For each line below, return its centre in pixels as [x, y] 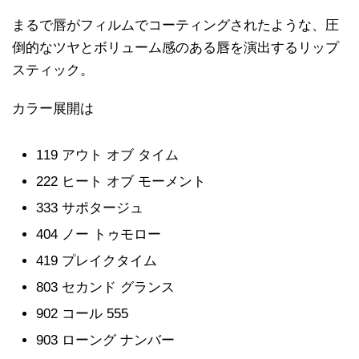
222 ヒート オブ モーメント [121, 182]
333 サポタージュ [90, 208]
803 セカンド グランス [105, 288]
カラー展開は [53, 109]
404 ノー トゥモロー [99, 235]
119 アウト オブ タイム [107, 155]
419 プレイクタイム [97, 261]
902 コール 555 [82, 314]
